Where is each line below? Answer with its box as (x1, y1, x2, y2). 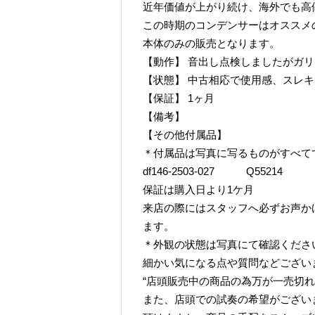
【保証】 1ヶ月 (143, 92, 214, 104)
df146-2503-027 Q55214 (143, 165, 283, 177)
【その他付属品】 (143, 129, 227, 141)
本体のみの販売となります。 (143, 37, 280, 49)
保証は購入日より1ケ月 (143, 184, 254, 195)
